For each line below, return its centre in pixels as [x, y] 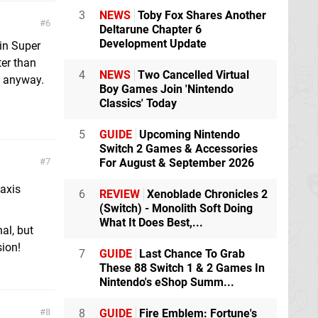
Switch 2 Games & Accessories [179, 149]
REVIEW [120, 194]
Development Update [153, 44]
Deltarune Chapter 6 [150, 30]
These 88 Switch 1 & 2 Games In [182, 268]
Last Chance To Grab [191, 254]
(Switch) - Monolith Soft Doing [176, 209]
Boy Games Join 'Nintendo [166, 89]
